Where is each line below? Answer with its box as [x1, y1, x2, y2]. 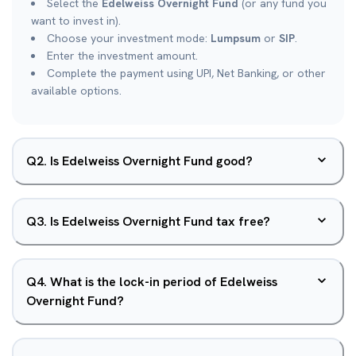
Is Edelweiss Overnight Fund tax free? [50, 213, 270, 230]
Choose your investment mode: [47, 31, 211, 45]
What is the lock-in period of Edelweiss [50, 273, 277, 290]
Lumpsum [211, 31, 261, 45]
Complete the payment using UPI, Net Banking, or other [47, 66, 326, 80]
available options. [31, 83, 122, 98]
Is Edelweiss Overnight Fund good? [50, 153, 253, 169]
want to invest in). [31, 14, 121, 28]
